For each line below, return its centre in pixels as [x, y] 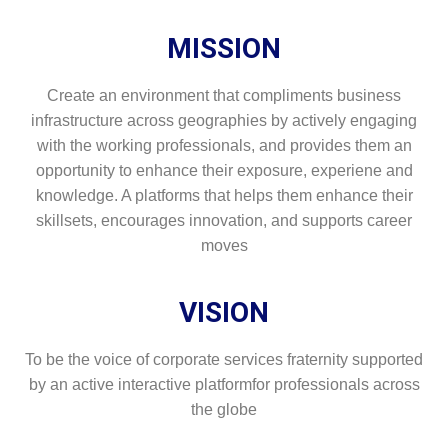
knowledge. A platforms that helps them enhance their [224, 195]
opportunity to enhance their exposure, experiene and [224, 170]
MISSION [224, 48]
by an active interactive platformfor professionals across [224, 384]
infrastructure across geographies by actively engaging [224, 120]
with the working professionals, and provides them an [224, 145]
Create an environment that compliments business [224, 95]
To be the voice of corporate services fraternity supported [224, 359]
